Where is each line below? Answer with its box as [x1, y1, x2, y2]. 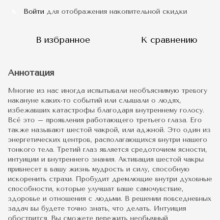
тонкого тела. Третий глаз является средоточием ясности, [8, 145, 207, 154]
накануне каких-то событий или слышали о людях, [8, 96, 181, 105]
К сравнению [140, 34, 197, 46]
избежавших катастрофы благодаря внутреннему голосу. [8, 106, 204, 115]
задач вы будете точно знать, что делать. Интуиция [8, 204, 186, 213]
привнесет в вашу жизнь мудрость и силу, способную [8, 165, 190, 174]
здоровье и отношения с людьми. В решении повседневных [8, 194, 211, 203]
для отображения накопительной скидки [44, 7, 187, 16]
